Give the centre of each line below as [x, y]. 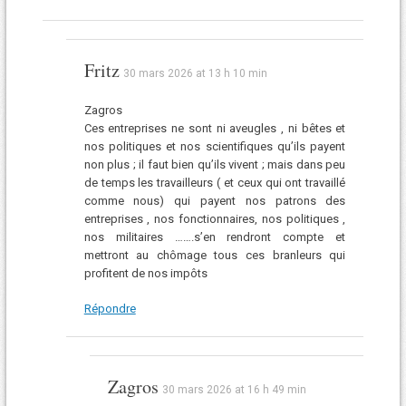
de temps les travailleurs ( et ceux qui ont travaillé [215, 182]
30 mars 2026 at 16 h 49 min [234, 390]
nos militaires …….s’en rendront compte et [215, 237]
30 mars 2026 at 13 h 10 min [195, 73]
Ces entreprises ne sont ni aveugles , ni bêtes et [215, 128]
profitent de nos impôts [145, 273]
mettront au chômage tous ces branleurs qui [215, 255]
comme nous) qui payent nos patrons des [215, 200]
